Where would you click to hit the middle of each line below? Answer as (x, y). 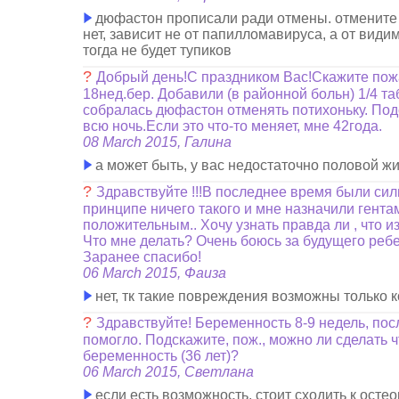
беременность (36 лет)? (161, 356)
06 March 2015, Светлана (169, 372)
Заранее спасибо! (142, 257)
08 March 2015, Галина (158, 142)
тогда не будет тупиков (158, 50)
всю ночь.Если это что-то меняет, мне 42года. (233, 126)
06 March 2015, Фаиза (155, 273)
